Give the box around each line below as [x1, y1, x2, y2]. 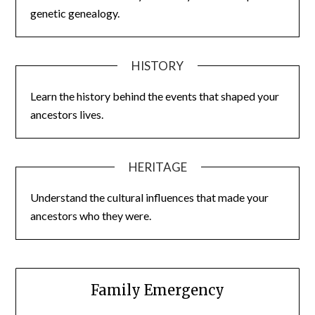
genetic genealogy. [30, 6, 120, 20]
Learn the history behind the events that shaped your [30, 89, 280, 103]
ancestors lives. [30, 107, 104, 121]
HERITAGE [128, 159, 187, 174]
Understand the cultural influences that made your [30, 190, 269, 204]
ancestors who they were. [30, 208, 152, 222]
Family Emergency [91, 281, 224, 299]
